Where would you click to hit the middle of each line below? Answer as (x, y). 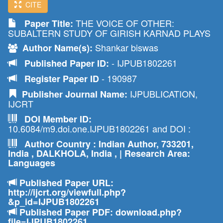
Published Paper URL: (65, 183)
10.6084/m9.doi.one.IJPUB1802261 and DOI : (99, 128)
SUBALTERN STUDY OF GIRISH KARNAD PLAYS (109, 33)
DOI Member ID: (54, 119)
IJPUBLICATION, (163, 94)
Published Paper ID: (64, 63)
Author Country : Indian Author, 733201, (105, 144)
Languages (32, 163)
